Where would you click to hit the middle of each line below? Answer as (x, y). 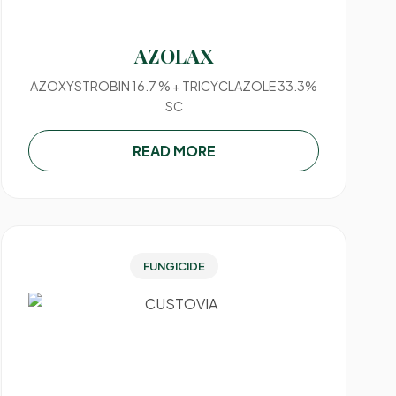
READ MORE (174, 151)
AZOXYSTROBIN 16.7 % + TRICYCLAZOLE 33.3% (174, 86)
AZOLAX (174, 56)
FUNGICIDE (174, 266)
